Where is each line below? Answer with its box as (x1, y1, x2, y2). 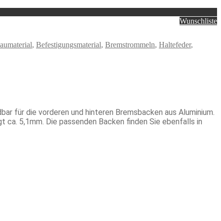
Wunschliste (180, 16, 217, 25)
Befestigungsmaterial (36, 40, 101, 49)
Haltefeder (159, 40, 191, 49)
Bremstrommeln (105, 40, 155, 49)
